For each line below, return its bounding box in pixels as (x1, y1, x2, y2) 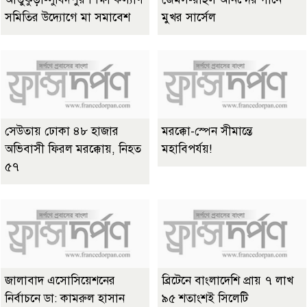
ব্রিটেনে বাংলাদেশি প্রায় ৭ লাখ (162, 273, 293, 288)
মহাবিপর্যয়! (162, 142, 212, 157)
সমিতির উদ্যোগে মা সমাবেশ (5, 10, 130, 25)
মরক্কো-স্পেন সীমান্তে (162, 124, 252, 139)
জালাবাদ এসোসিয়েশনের (5, 273, 115, 288)
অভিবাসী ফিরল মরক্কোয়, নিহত (5, 142, 141, 157)
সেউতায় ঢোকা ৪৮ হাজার (5, 124, 119, 139)
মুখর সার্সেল (162, 10, 216, 25)
